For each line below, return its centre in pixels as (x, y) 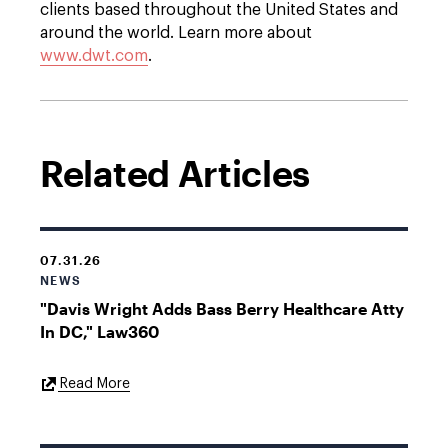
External (155, 382)
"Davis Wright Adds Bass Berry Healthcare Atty (222, 308)
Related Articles (175, 173)
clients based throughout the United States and (219, 10)
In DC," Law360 (99, 331)
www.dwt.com (94, 56)
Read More (94, 384)
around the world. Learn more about (176, 33)
